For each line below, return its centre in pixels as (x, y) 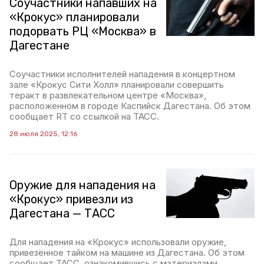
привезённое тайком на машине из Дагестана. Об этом (127, 253)
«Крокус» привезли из (71, 199)
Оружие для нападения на (82, 185)
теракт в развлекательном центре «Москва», (108, 95)
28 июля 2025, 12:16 (43, 134)
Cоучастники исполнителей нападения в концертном (122, 74)
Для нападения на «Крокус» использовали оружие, (118, 242)
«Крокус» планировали (74, 17)
